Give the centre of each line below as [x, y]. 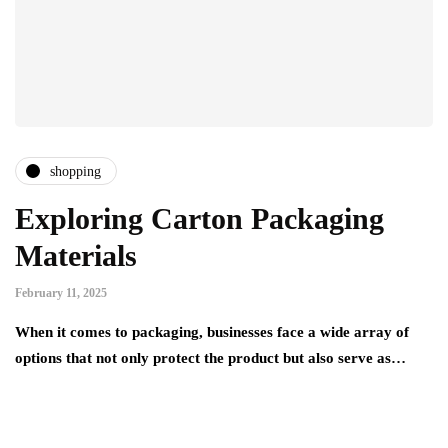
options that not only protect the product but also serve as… [210, 358]
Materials [76, 256]
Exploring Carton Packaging [199, 219]
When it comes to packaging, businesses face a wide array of [212, 332]
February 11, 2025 [61, 293]
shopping [75, 171]
